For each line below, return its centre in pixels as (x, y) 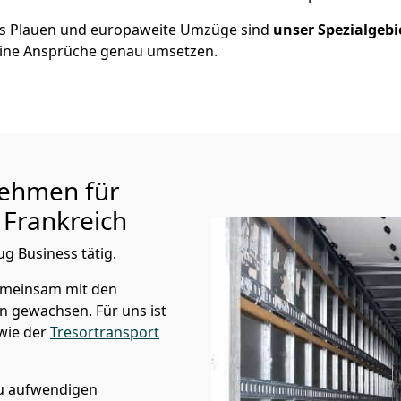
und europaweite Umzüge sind (165, 30)
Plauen (33, 30)
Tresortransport (105, 332)
